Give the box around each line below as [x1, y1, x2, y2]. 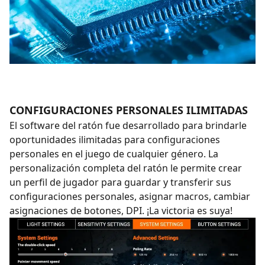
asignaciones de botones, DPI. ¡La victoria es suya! [9, 203, 232, 217]
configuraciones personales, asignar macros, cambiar [9, 189, 250, 203]
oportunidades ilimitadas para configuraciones [9, 132, 220, 146]
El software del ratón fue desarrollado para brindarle [9, 118, 247, 132]
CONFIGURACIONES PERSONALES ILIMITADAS [9, 102, 248, 117]
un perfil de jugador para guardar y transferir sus [9, 175, 231, 189]
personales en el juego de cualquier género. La [9, 147, 218, 160]
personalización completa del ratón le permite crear [9, 161, 242, 174]
